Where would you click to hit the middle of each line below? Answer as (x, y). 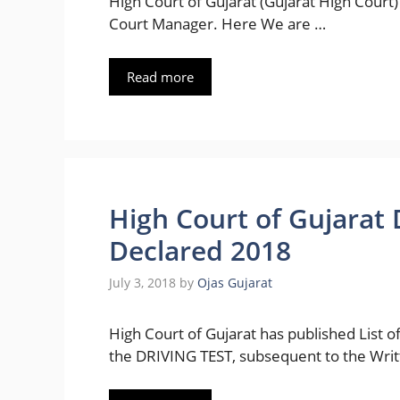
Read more (160, 76)
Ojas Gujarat (235, 282)
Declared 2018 (200, 250)
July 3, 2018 (142, 282)
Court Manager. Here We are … (217, 24)
